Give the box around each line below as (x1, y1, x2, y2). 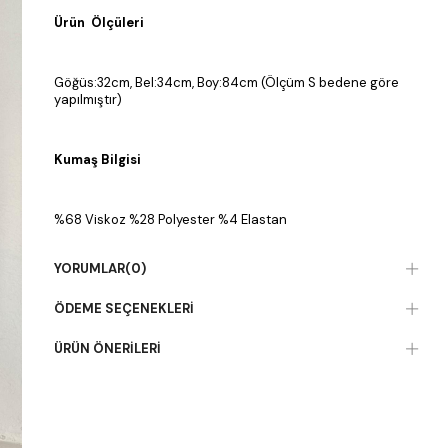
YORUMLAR (53, 260, 125, 278)
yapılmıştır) (53, 91, 122, 109)
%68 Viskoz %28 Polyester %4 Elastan (53, 211, 287, 229)
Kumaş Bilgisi (53, 151, 141, 169)
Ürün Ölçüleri (53, 14, 144, 32)
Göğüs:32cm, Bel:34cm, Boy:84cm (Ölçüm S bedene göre (53, 74, 399, 92)
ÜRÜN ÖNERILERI (53, 340, 161, 358)
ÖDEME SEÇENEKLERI (53, 300, 194, 318)
